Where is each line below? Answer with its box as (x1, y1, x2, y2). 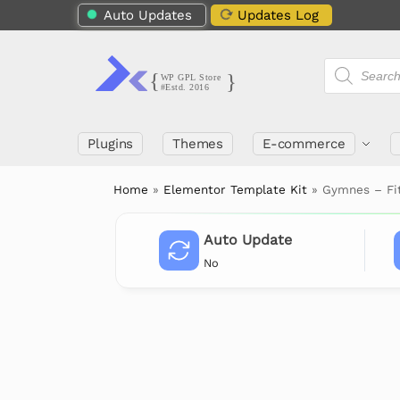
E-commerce (262, 136, 346, 152)
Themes (171, 136, 224, 152)
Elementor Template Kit (163, 182, 308, 196)
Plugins (87, 136, 134, 152)
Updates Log (237, 7, 319, 23)
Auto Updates (104, 7, 192, 23)
